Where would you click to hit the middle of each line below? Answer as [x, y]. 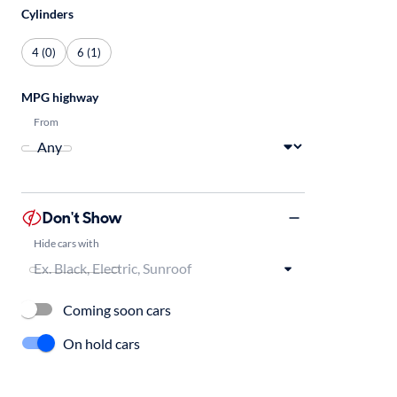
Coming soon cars [117, 309]
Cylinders [47, 14]
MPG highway [60, 97]
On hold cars [101, 343]
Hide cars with [66, 242]
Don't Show [82, 218]
